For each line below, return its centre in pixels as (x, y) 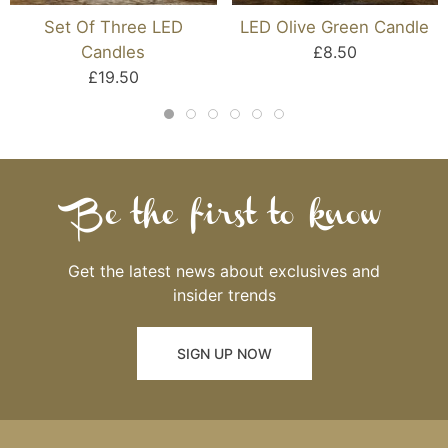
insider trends (224, 295)
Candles (113, 52)
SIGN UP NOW (224, 354)
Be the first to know (229, 219)
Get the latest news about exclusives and (224, 271)
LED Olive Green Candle (335, 27)
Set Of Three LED (113, 27)
